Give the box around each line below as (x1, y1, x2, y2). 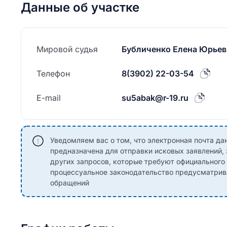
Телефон (36, 68, 70, 79)
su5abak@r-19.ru (122, 93, 188, 103)
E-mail (36, 93, 61, 103)
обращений (50, 178, 89, 187)
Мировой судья (36, 44, 98, 54)
